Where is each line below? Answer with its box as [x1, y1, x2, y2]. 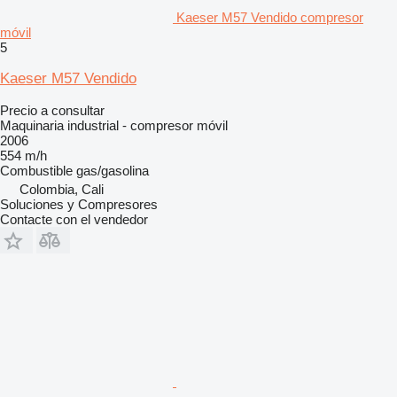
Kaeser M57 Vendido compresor [176, 9, 363, 25]
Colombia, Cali [19, 181, 104, 197]
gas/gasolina [76, 162, 149, 178]
